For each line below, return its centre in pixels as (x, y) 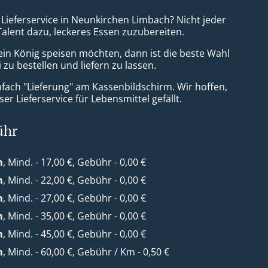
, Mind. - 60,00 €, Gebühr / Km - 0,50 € (86, 252)
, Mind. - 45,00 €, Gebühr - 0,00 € (75, 234)
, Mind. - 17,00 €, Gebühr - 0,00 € (75, 162)
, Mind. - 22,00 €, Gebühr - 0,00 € (75, 180)
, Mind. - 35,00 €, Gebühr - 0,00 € (75, 216)
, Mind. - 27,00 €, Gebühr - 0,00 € (75, 198)
